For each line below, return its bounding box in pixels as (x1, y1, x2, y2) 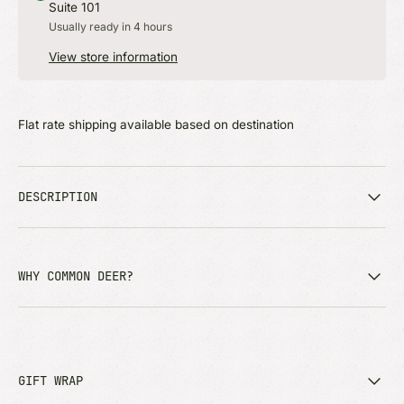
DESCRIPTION (18, 188, 97, 205)
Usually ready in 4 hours (49, 19, 172, 33)
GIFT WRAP (18, 372, 83, 389)
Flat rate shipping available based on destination (18, 116, 294, 132)
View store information (49, 49, 178, 64)
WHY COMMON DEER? (18, 267, 133, 284)
